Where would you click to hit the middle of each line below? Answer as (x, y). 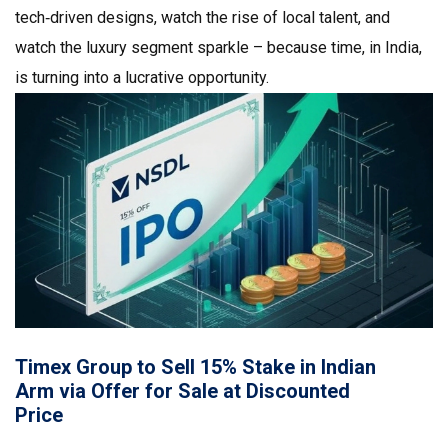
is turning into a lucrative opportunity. (142, 77)
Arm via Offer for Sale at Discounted (182, 391)
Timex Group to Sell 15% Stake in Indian (195, 367)
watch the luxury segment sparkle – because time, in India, (218, 47)
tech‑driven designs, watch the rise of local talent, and (202, 17)
